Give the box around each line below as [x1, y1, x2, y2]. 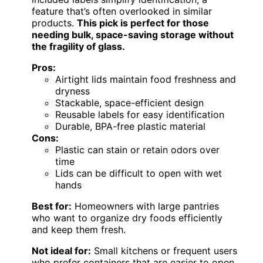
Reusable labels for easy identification [55, 109, 224, 121]
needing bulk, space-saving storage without [32, 29, 234, 41]
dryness [55, 85, 90, 97]
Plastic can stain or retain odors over [55, 144, 220, 156]
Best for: [32, 200, 72, 213]
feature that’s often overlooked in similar [32, 5, 212, 18]
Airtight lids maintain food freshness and [55, 73, 236, 86]
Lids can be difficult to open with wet [55, 167, 222, 180]
